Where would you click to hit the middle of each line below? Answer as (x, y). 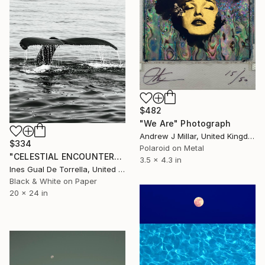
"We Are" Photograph (185, 124)
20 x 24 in (29, 193)
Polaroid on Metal (172, 148)
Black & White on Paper (53, 181)
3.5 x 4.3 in (161, 160)
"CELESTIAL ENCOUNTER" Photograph (118, 157)
